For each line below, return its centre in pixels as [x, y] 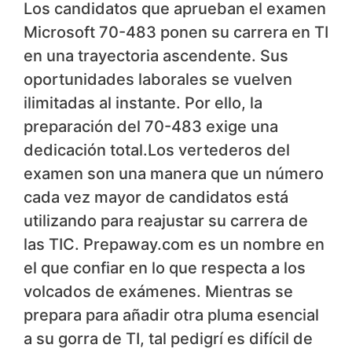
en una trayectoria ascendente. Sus [156, 56]
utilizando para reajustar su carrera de [166, 221]
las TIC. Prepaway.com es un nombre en [174, 245]
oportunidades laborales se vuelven [158, 80]
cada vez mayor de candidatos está [156, 198]
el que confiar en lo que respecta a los [165, 268]
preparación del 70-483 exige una [151, 127]
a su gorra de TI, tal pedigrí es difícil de [168, 339]
